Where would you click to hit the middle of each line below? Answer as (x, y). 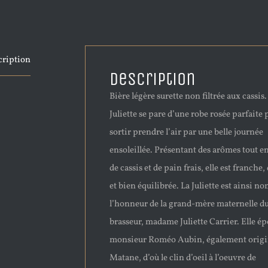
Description (153, 79)
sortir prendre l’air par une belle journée (186, 133)
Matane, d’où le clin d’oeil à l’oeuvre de (183, 258)
